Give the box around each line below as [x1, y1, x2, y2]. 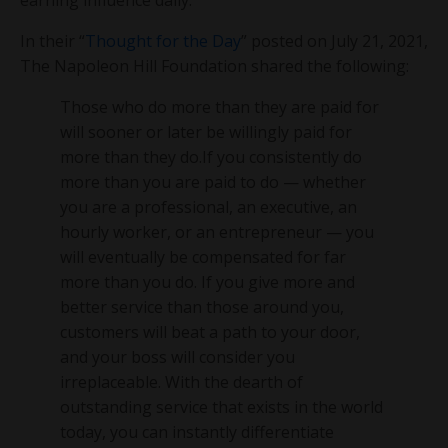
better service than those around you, [60, 295, 344, 318]
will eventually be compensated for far [60, 245, 346, 268]
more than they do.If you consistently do [60, 145, 362, 168]
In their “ [20, 29, 85, 52]
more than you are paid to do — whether [60, 170, 366, 193]
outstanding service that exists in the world [60, 395, 383, 418]
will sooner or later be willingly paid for [60, 120, 352, 143]
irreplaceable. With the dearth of [60, 370, 303, 393]
